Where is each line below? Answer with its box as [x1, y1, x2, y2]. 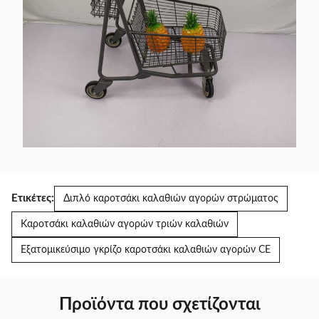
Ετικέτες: [11, 193, 54, 204]
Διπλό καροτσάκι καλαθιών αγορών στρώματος [63, 194, 278, 204]
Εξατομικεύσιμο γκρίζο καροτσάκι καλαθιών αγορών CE [21, 245, 271, 255]
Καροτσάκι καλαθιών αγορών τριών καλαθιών [21, 219, 229, 229]
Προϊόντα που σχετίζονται [58, 296, 261, 313]
